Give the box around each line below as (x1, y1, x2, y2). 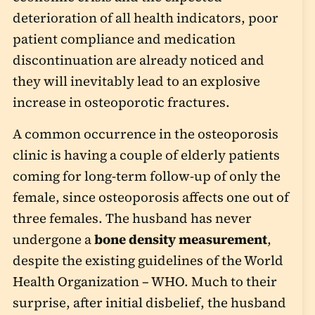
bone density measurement (94, 230, 267, 248)
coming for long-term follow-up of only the (12, 167, 281, 185)
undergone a (12, 230, 94, 248)
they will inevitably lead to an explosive (12, 72, 260, 91)
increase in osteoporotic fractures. (12, 94, 230, 112)
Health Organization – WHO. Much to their (12, 272, 277, 290)
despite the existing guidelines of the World (12, 251, 283, 269)
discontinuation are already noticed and (12, 51, 264, 70)
